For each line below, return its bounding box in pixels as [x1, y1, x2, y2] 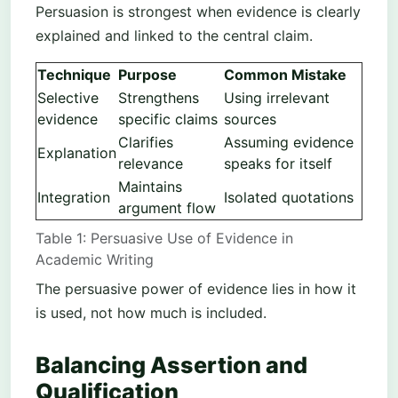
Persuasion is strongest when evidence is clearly [36, 3, 361, 21]
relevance [118, 155, 183, 173]
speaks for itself [224, 155, 332, 173]
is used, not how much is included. [36, 304, 267, 322]
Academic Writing [36, 251, 154, 269]
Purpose [118, 66, 177, 84]
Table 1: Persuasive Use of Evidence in [36, 229, 293, 248]
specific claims [118, 110, 218, 129]
